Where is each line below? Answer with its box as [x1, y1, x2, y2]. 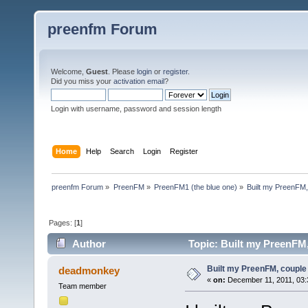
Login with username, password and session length [51, 104, 221, 113]
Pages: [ [49, 218, 77, 227]
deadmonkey [58, 265, 120, 277]
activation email [113, 77, 164, 85]
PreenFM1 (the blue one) [153, 182, 237, 191]
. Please [108, 67, 137, 76]
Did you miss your [51, 77, 113, 85]
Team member [58, 282, 107, 291]
